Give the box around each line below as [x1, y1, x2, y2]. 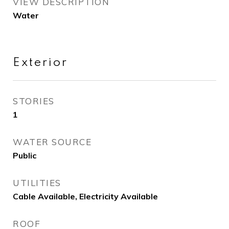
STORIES [13, 96, 55, 106]
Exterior [13, 57, 68, 68]
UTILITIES [13, 177, 61, 188]
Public [13, 150, 36, 161]
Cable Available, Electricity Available [13, 191, 158, 201]
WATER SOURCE [13, 136, 91, 147]
